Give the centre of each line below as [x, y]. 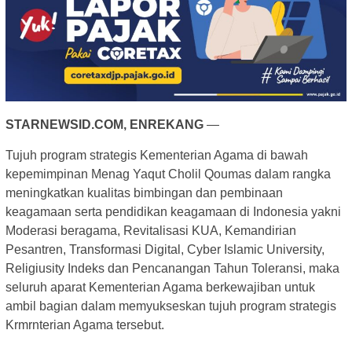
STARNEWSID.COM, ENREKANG [104, 124]
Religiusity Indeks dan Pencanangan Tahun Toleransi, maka [172, 268]
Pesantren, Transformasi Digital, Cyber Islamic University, [165, 249]
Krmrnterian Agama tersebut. [85, 324]
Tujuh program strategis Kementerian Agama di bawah [157, 155]
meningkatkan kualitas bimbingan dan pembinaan [144, 192]
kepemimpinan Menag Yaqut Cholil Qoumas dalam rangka [168, 174]
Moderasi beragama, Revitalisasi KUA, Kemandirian [151, 230]
